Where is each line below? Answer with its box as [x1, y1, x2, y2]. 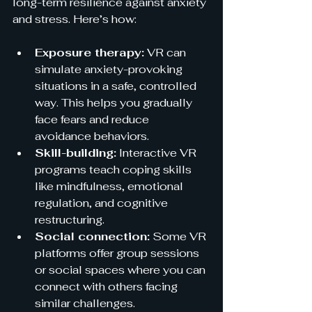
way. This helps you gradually [35, 95, 195, 110]
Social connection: [35, 228, 150, 244]
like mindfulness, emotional [35, 178, 186, 194]
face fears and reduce [35, 111, 152, 127]
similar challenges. [35, 295, 135, 311]
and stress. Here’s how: [13, 11, 136, 26]
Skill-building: [35, 145, 116, 160]
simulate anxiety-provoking [35, 61, 185, 77]
